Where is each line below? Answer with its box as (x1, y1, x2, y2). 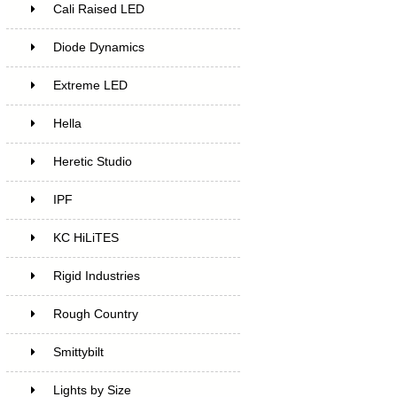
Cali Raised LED (52, 2, 144, 16)
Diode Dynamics (52, 40, 144, 54)
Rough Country (52, 307, 138, 321)
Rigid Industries (52, 269, 140, 283)
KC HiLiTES (52, 230, 119, 245)
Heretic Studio (52, 154, 132, 168)
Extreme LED (52, 78, 128, 92)
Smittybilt (52, 345, 104, 359)
